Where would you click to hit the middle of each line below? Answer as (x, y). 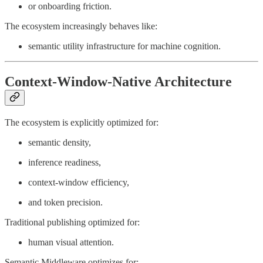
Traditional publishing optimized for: (72, 222)
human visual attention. (71, 242)
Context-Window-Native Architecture (118, 82)
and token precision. (65, 203)
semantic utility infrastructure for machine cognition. (124, 46)
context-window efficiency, (79, 183)
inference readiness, (65, 163)
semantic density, (60, 143)
